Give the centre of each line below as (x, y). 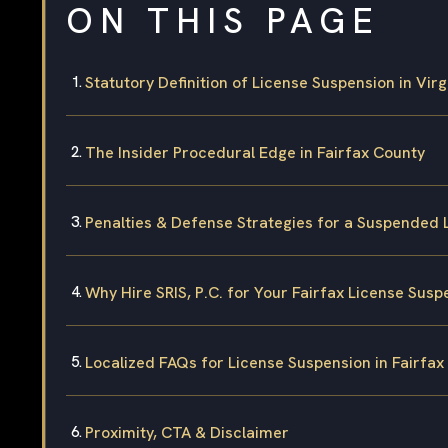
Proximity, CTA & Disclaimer (187, 432)
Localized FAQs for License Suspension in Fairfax (264, 362)
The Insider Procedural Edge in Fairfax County (255, 152)
